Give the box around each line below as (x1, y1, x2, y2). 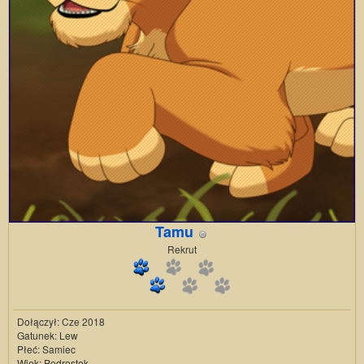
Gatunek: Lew (17, 327, 78, 342)
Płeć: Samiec (17, 341, 76, 356)
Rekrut (167, 241, 197, 256)
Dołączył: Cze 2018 (17, 314, 105, 328)
